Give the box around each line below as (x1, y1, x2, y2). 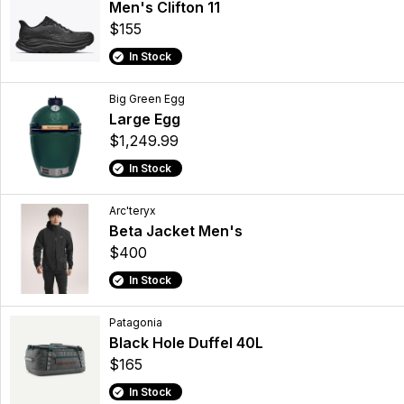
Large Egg (109, 110, 180, 129)
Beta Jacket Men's (109, 222, 243, 241)
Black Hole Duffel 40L (109, 334, 263, 353)
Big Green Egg (109, 92, 185, 106)
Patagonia (109, 316, 162, 330)
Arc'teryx (109, 204, 156, 218)
